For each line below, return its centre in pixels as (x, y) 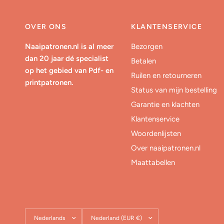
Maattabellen (153, 162)
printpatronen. (49, 82)
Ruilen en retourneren (166, 75)
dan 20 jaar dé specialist (67, 58)
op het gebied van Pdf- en (69, 70)
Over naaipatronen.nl (166, 148)
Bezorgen (147, 46)
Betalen (144, 61)
